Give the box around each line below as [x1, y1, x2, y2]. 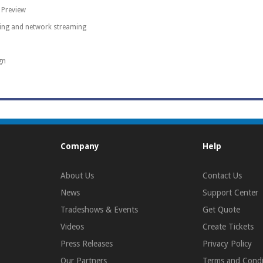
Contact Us [202, 170, 242, 180]
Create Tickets [202, 221, 254, 231]
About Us [60, 170, 94, 180]
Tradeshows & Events [60, 204, 138, 214]
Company [60, 141, 99, 151]
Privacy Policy [202, 238, 252, 248]
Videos [60, 221, 84, 231]
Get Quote [202, 204, 240, 214]
